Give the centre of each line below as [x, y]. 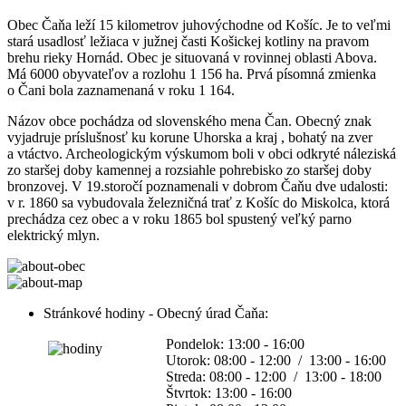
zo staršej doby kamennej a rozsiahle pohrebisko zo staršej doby [189, 169]
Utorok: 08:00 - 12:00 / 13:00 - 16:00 [276, 360]
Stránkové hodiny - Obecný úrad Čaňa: [156, 313]
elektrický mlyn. [53, 235]
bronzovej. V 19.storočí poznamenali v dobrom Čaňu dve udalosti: [198, 186]
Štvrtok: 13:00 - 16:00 [229, 392]
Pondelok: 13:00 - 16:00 [239, 343]
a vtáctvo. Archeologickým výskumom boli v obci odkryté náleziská [202, 153]
